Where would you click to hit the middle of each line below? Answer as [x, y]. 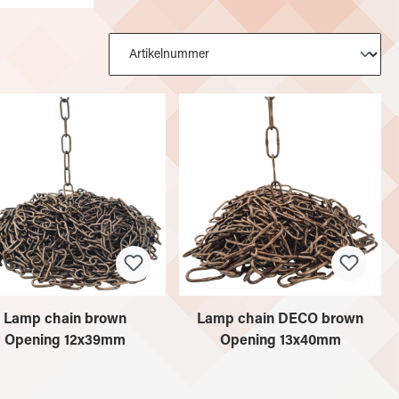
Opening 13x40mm [280, 341]
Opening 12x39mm [65, 341]
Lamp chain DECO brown [280, 319]
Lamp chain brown [65, 319]
